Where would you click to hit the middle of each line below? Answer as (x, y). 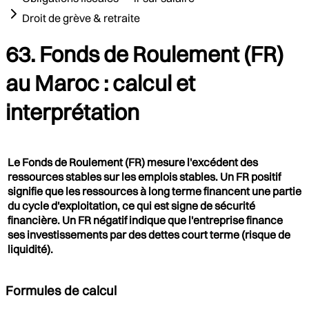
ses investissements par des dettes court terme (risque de (149, 234)
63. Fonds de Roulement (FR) (144, 54)
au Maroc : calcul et (100, 83)
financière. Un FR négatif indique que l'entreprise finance (145, 220)
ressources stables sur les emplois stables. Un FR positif (144, 176)
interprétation (72, 112)
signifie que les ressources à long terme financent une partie (154, 191)
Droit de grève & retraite (81, 18)
